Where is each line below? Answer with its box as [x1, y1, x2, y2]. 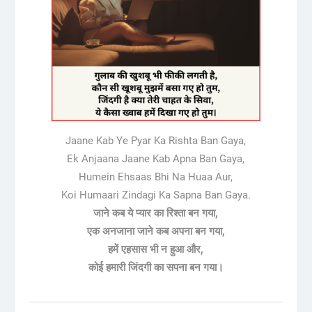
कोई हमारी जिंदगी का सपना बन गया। [88, 260, 224, 274]
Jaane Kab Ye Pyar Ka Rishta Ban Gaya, [65, 134, 247, 147]
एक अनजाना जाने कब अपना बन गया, [86, 224, 225, 237]
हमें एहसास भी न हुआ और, [108, 242, 204, 256]
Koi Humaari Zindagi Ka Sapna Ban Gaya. [61, 188, 251, 201]
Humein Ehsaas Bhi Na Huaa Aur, [79, 170, 233, 183]
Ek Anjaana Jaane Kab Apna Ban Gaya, [67, 152, 245, 165]
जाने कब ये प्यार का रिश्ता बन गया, [93, 206, 219, 219]
